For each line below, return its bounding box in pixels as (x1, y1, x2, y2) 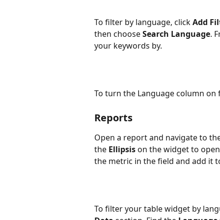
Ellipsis (109, 143, 136, 155)
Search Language (142, 28, 210, 39)
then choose (94, 28, 142, 39)
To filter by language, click (94, 16, 192, 27)
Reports (94, 110, 133, 124)
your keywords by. (94, 40, 162, 51)
